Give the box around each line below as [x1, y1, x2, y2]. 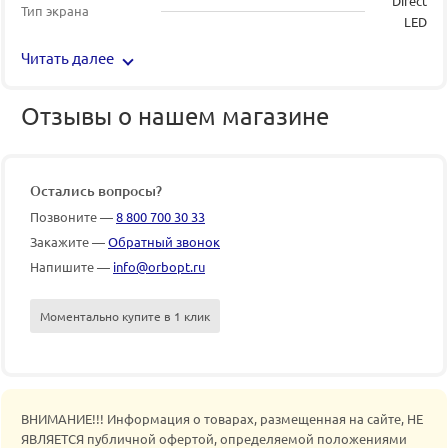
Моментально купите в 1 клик [40, 308, 210, 324]
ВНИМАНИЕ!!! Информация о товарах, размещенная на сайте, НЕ [21, 410, 423, 427]
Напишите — [30, 258, 113, 275]
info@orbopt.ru [113, 258, 205, 275]
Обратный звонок [108, 233, 220, 250]
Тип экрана [21, 2, 89, 19]
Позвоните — [30, 208, 116, 225]
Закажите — [30, 233, 108, 250]
